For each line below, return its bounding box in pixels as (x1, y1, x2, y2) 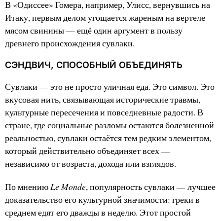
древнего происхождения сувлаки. (5, 37, 135, 49)
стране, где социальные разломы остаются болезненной (5, 119, 214, 131)
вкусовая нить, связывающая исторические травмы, (5, 94, 200, 106)
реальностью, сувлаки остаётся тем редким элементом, (5, 132, 211, 144)
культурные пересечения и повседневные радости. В (5, 107, 203, 118)
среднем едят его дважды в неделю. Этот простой (5, 207, 191, 219)
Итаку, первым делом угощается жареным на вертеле (5, 12, 205, 24)
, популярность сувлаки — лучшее (86, 181, 216, 193)
